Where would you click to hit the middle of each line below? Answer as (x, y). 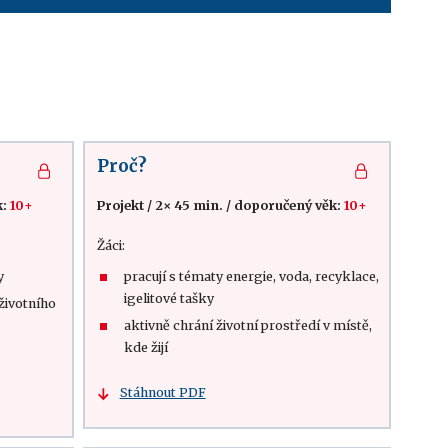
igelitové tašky (168, 298)
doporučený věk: (288, 205)
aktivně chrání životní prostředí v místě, (247, 325)
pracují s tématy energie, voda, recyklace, (251, 276)
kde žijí (145, 347)
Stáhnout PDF (162, 392)
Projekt (120, 205)
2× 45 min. (188, 205)
